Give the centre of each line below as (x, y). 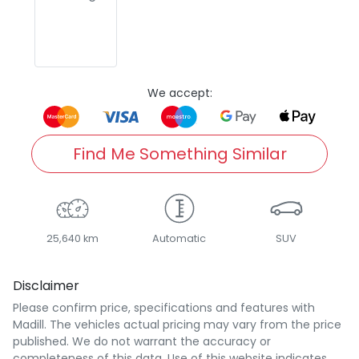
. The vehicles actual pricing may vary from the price (193, 324)
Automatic (179, 238)
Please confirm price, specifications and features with (164, 307)
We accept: (179, 93)
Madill (28, 324)
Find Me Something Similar (179, 153)
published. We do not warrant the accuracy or (142, 341)
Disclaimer (46, 285)
